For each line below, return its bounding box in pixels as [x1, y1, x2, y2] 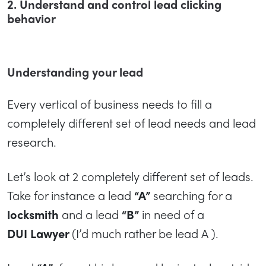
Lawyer [30, 224, 72, 242]
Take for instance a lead [7, 186, 134, 204]
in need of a [139, 205, 204, 223]
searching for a [150, 186, 232, 204]
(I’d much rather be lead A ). [72, 224, 218, 242]
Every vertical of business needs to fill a [7, 94, 212, 112]
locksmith [7, 205, 59, 223]
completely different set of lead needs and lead [7, 113, 256, 131]
